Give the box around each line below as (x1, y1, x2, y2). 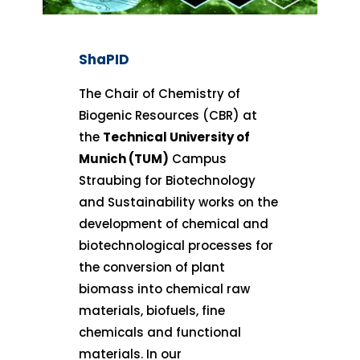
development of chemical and (79, 215, 269, 233)
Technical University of (103, 129, 251, 146)
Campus (169, 150, 227, 168)
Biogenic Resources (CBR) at (79, 107, 258, 125)
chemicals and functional (79, 324, 242, 342)
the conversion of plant (79, 259, 226, 276)
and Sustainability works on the (79, 194, 279, 211)
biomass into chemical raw (79, 280, 251, 298)
